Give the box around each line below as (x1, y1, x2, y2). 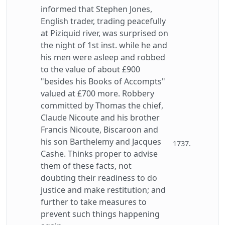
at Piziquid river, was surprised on (41, 28, 168, 39)
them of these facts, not (41, 160, 132, 171)
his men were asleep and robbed (41, 52, 165, 63)
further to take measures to (41, 196, 147, 207)
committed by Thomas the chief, (41, 100, 163, 111)
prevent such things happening (41, 208, 160, 219)
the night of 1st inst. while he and (41, 40, 167, 51)
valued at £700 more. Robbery (41, 88, 154, 99)
